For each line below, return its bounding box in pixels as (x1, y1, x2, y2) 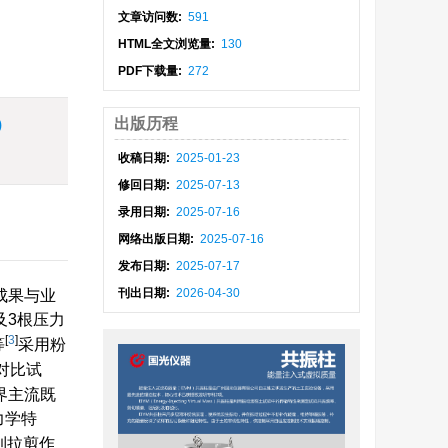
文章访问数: (118, 10, 186, 24)
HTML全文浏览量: (118, 37, 219, 51)
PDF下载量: (118, 64, 186, 78)
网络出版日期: (118, 232, 198, 246)
